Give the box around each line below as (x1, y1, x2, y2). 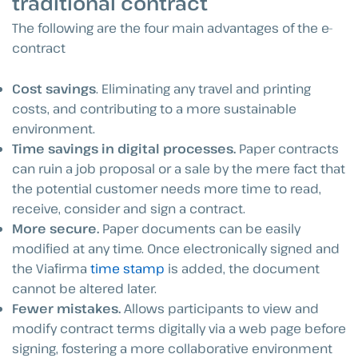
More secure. (12, 219, 99, 237)
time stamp (90, 259, 165, 277)
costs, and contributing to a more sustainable (12, 99, 296, 117)
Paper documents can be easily (99, 219, 300, 237)
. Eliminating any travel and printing (96, 79, 311, 97)
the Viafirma (12, 259, 90, 277)
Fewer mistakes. (12, 299, 121, 317)
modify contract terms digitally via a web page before (12, 319, 346, 337)
